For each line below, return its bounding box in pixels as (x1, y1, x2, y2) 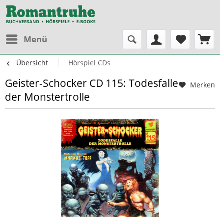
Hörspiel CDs (68, 57, 110, 67)
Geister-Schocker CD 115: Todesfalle (5, 76, 178, 90)
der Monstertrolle (5, 89, 90, 104)
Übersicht (16, 57, 49, 67)
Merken (190, 80, 215, 89)
